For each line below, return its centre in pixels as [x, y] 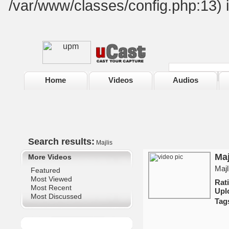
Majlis [103, 143]
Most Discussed [56, 196]
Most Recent [51, 188]
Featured [45, 170]
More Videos [50, 157]
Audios [185, 80]
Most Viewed [51, 179]
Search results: [57, 142]
